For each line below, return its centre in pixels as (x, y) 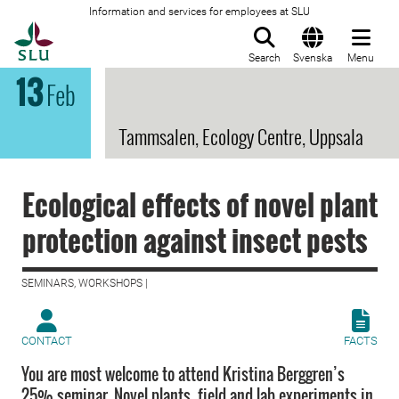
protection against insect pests (195, 240)
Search (265, 58)
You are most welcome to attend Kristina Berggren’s (183, 374)
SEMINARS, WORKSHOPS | (85, 283)
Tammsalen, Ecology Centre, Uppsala (241, 136)
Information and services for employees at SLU (199, 12)
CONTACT (47, 341)
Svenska (313, 58)
